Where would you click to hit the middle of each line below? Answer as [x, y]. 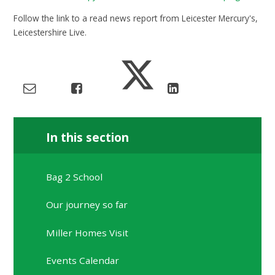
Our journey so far [87, 205]
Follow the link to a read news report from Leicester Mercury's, [136, 18]
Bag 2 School [75, 176]
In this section [88, 138]
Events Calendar [83, 260]
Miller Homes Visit [87, 232]
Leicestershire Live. [52, 32]
